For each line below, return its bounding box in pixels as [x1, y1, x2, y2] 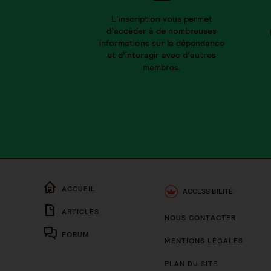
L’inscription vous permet [111, 13, 212, 24]
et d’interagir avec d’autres [107, 50, 216, 60]
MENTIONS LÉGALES [165, 236, 243, 245]
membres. [143, 62, 180, 73]
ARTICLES [62, 207, 99, 216]
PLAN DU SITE [165, 259, 218, 268]
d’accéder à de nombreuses [106, 25, 217, 36]
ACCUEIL [62, 184, 96, 193]
